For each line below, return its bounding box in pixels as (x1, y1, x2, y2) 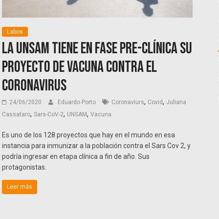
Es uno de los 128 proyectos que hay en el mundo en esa (2, 131, 175, 139)
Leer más (7, 183, 33, 191)
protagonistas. (2, 163, 47, 172)
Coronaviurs (111, 99, 145, 106)
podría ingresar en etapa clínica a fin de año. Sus (2, 153, 150, 161)
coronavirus (2, 76, 67, 96)
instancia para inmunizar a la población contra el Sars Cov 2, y (2, 142, 191, 150)
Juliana (166, 99, 187, 106)
